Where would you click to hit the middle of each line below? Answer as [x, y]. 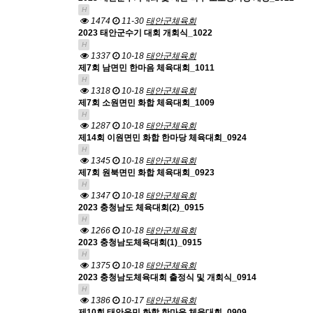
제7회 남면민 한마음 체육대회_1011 [146, 68]
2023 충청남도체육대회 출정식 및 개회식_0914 [167, 277]
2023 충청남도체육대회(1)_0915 [140, 242]
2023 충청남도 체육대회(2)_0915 [141, 208]
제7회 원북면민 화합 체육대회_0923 [146, 173]
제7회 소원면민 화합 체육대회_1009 [146, 103]
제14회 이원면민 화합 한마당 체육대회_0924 [162, 138]
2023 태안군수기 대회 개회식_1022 [145, 33]
